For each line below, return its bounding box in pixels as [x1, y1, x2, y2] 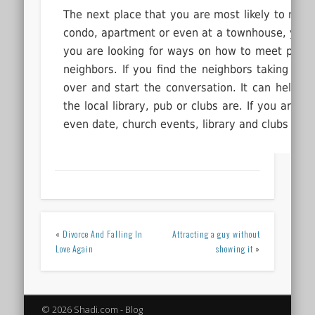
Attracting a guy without [172, 228, 260, 240]
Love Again [55, 243, 94, 255]
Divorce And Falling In [62, 228, 143, 240]
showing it [215, 243, 253, 255]
